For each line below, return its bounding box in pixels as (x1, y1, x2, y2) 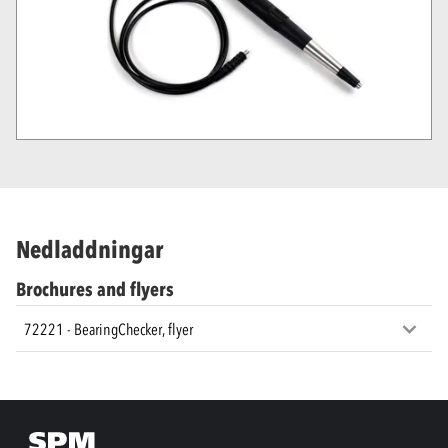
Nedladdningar (16, 235, 163, 265)
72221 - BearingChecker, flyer (24, 318, 193, 339)
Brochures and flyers (16, 278, 174, 302)
